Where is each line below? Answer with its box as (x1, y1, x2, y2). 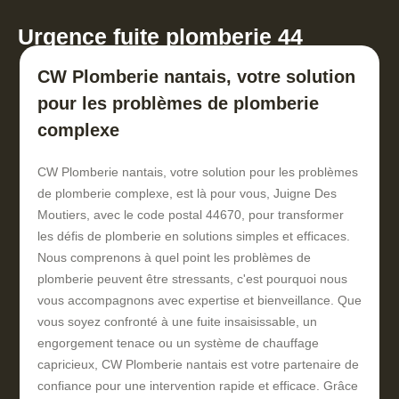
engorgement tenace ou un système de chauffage (37, 336, 319, 351)
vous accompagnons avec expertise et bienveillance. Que (37, 293, 362, 308)
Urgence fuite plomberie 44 (18, 24, 303, 50)
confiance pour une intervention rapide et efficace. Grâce (37, 379, 358, 394)
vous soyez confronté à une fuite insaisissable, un (37, 314, 317, 330)
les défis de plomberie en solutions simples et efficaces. (37, 229, 350, 244)
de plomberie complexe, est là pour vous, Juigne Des (37, 186, 337, 201)
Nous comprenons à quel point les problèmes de (37, 250, 311, 265)
